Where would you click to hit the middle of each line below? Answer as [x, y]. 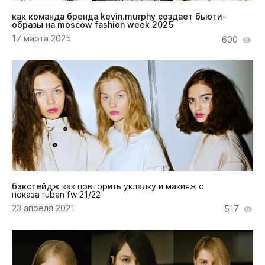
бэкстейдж [36, 186]
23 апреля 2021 [43, 208]
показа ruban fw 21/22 [56, 195]
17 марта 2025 [41, 38]
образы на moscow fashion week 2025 [93, 24]
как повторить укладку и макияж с [132, 186]
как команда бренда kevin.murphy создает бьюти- [119, 16]
